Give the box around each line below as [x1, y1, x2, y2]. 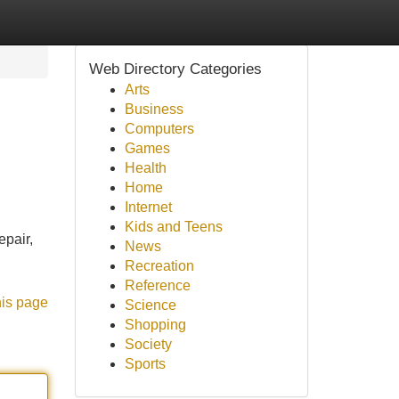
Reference [124, 278, 191, 293]
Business [124, 102, 183, 117]
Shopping [124, 317, 186, 332]
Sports [124, 356, 166, 371]
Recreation [124, 258, 194, 273]
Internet [124, 199, 172, 215]
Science [124, 297, 176, 313]
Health [124, 160, 167, 175]
